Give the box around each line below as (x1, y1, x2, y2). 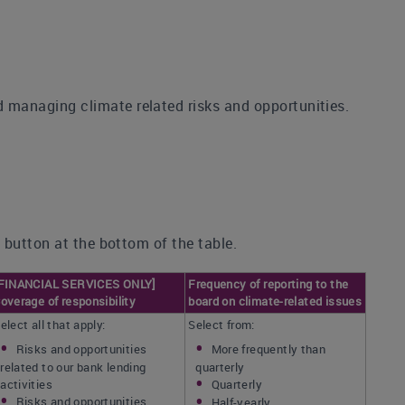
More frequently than (211, 341, 326, 357)
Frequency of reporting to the (188, 276, 349, 292)
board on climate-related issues (188, 293, 363, 309)
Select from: (188, 316, 255, 333)
